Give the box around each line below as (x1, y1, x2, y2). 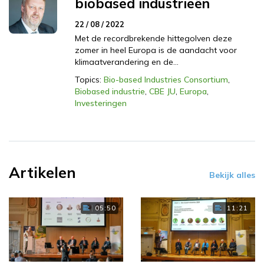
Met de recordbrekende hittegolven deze (75, 33, 232, 44)
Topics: (75, 74, 101, 85)
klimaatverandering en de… (75, 57, 179, 68)
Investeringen (75, 98, 127, 109)
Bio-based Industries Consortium (104, 74, 228, 85)
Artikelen (9, 163, 76, 182)
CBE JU (149, 86, 176, 97)
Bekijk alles (209, 170, 255, 181)
